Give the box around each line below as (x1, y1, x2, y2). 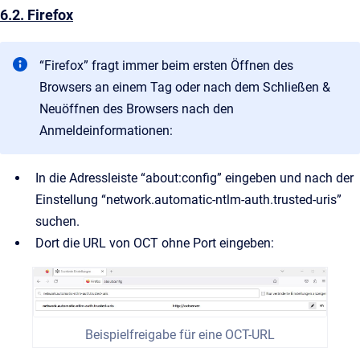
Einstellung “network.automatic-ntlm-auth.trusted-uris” (35, 191, 342, 207)
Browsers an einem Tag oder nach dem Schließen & (39, 79, 330, 95)
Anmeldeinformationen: (39, 122, 173, 138)
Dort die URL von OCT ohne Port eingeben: (35, 235, 274, 251)
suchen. (35, 213, 80, 229)
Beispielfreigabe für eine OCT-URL (85, 327, 275, 343)
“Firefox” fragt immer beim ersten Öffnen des (39, 57, 293, 73)
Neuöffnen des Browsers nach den (39, 100, 234, 117)
